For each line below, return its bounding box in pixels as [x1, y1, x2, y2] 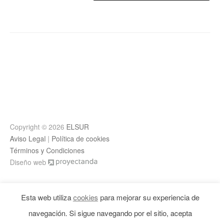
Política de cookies [52, 134, 110, 143]
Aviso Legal [10, 134, 46, 143]
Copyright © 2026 [10, 122, 66, 132]
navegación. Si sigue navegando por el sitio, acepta [28, 207, 192, 218]
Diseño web [10, 157, 48, 167]
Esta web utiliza [21, 192, 73, 202]
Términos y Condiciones [10, 145, 84, 155]
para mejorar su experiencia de [98, 192, 199, 202]
